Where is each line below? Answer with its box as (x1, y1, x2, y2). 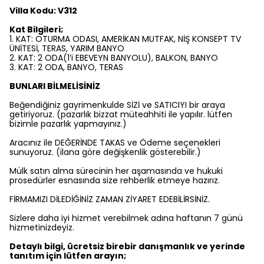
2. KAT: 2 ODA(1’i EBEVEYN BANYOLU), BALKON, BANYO (9, 52, 218, 64)
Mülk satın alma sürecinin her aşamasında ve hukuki (9, 165, 223, 177)
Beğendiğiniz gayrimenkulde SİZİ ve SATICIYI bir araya (9, 99, 225, 111)
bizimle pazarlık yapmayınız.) (9, 118, 127, 130)
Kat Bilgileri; (9, 24, 63, 36)
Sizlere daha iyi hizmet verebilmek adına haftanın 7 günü (9, 212, 243, 225)
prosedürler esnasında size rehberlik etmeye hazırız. (9, 174, 220, 187)
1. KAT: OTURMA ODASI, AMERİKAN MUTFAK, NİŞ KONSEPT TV (9, 33, 241, 45)
